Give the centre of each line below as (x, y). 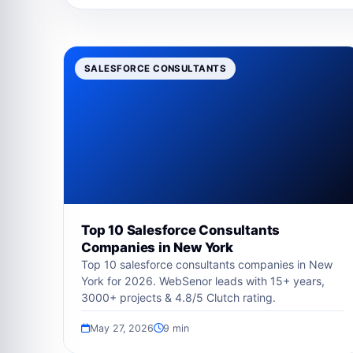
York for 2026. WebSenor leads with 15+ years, (203, 281)
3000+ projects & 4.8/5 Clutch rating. (178, 297)
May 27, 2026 (122, 328)
